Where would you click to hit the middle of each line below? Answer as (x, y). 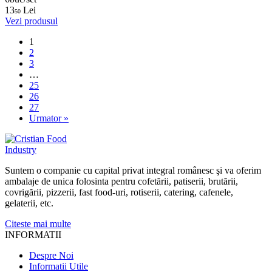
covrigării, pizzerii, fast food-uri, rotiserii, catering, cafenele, (119, 192)
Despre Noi (51, 255)
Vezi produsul (31, 21)
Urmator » (49, 118)
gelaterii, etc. (29, 203)
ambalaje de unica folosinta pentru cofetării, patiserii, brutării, (121, 181)
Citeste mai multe (38, 223)
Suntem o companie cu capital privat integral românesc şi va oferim (133, 170)
